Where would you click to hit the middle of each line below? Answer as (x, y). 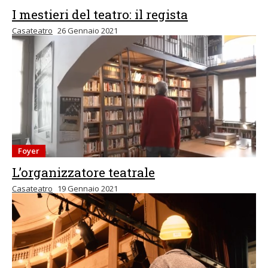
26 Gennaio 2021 (88, 31)
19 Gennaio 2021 (88, 188)
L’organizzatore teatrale (83, 172)
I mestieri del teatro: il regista (100, 14)
